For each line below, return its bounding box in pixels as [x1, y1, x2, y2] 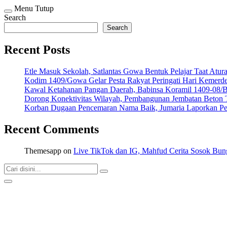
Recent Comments [4, 122, 99, 136]
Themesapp [24, 146, 61, 155]
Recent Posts [4, 43, 70, 56]
